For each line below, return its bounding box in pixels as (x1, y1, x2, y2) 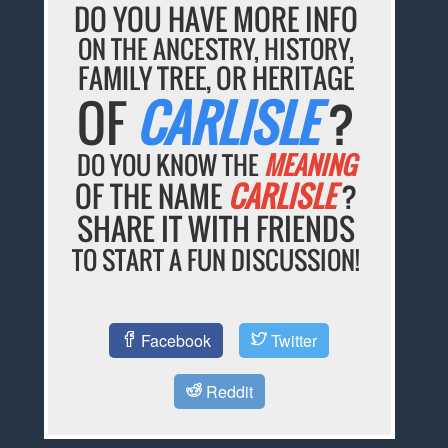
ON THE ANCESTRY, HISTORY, (78, 30, 355, 68)
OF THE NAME (75, 174, 229, 218)
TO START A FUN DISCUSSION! (72, 241, 361, 279)
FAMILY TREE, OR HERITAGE (78, 58, 355, 99)
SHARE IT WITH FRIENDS (77, 206, 356, 252)
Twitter (267, 328, 318, 352)
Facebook (137, 328, 212, 352)
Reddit (201, 379, 253, 403)
